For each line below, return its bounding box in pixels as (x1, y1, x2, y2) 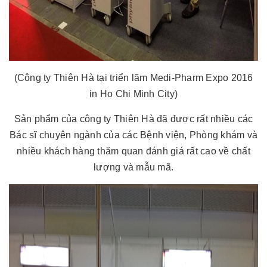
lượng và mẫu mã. (94, 162, 173, 172)
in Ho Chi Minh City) (89, 88, 178, 99)
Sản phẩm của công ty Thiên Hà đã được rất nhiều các (14, 113, 253, 124)
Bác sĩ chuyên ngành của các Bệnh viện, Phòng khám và (10, 129, 257, 140)
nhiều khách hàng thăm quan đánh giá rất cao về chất (17, 145, 250, 156)
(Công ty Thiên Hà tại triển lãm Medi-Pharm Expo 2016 (14, 72, 253, 83)
